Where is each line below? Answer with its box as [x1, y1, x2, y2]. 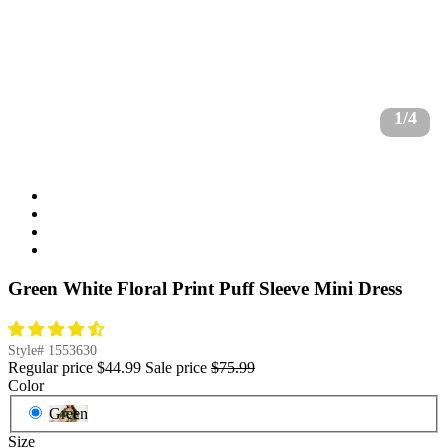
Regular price [8, 359, 93, 377]
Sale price [145, 359, 207, 377]
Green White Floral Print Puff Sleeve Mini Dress [8, 277, 402, 299]
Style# [8, 343, 48, 359]
